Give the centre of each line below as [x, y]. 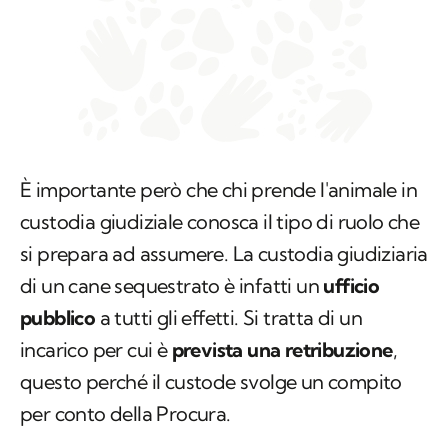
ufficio [351, 286]
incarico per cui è [96, 350]
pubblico [58, 318]
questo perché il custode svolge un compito [211, 382]
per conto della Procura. [125, 414]
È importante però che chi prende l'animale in [218, 190]
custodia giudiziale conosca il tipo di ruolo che [220, 222]
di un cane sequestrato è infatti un [172, 286]
